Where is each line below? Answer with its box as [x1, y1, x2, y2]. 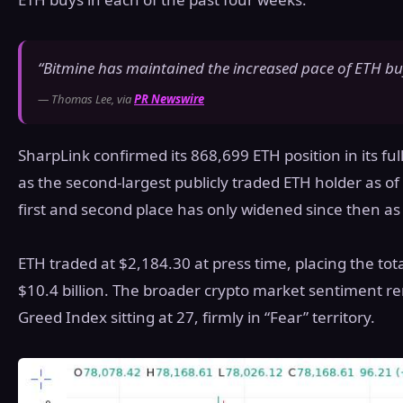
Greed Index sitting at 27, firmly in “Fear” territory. [18, 307, 375, 328]
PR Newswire [134, 91, 204, 108]
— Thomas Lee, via [38, 91, 134, 108]
